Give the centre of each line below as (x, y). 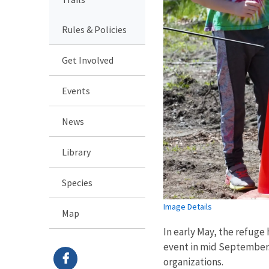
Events (76, 90)
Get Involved (88, 60)
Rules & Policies (94, 29)
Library (76, 152)
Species (77, 182)
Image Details (188, 206)
